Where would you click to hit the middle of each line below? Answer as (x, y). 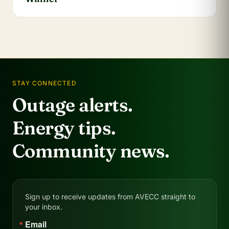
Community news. (91, 151)
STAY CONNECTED (44, 83)
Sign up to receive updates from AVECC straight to (110, 196)
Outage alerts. (73, 105)
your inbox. (44, 207)
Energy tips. (64, 128)
